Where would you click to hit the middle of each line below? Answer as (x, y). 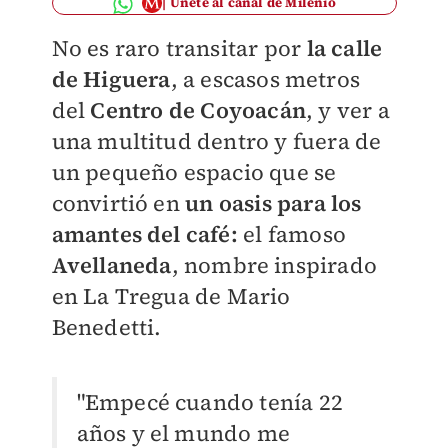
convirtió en (118, 203)
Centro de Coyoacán (198, 110)
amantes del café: (144, 234)
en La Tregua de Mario (171, 296)
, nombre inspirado (274, 265)
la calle (344, 48)
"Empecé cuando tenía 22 (210, 402)
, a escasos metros (265, 79)
